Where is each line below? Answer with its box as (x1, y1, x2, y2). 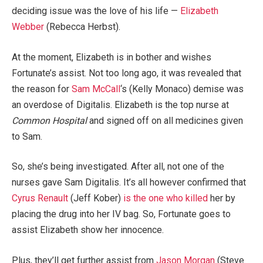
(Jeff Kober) (68, 193, 123, 204)
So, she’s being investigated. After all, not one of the (12, 161, 224, 173)
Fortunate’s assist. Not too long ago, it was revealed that (12, 67, 241, 79)
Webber (12, 21, 44, 33)
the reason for (12, 83, 72, 95)
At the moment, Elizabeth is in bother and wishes (12, 51, 211, 63)
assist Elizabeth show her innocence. (12, 224, 164, 236)
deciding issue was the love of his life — (12, 5, 180, 17)
